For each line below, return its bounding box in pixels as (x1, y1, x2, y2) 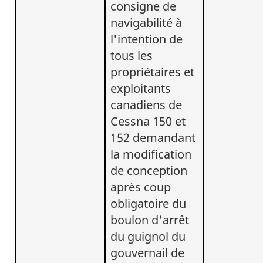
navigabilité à (110, 14, 182, 31)
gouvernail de (110, 244, 184, 261)
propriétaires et (110, 63, 194, 80)
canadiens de (110, 96, 182, 113)
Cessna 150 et (110, 113, 186, 129)
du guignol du (110, 228, 186, 244)
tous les (110, 47, 153, 63)
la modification (110, 146, 191, 162)
